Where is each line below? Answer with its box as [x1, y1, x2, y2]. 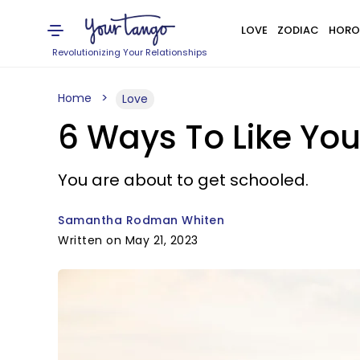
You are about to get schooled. [58, 169, 309, 191]
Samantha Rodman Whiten [58, 212, 224, 228]
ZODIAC [276, 22, 319, 38]
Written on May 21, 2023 [58, 232, 198, 248]
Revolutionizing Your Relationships [52, 46, 208, 59]
